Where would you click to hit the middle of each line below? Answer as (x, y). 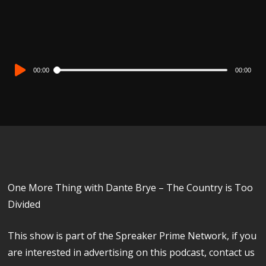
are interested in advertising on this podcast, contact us (132, 252)
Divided (24, 204)
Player (21, 82)
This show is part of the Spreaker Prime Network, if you (132, 235)
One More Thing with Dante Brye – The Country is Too (131, 187)
